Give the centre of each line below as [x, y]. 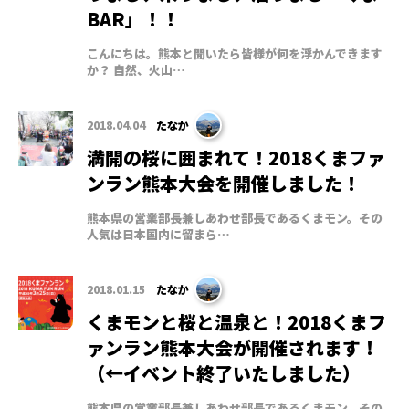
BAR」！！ [133, 18]
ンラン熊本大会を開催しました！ [224, 183]
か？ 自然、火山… [136, 69]
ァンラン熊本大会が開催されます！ [233, 347]
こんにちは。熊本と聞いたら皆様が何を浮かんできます [235, 53]
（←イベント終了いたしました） [224, 372]
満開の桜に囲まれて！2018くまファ [236, 157]
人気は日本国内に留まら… [158, 234]
